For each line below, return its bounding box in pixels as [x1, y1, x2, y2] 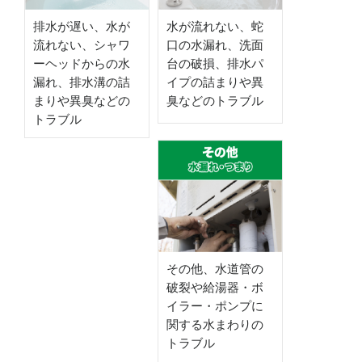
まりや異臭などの [33, 95, 130, 108]
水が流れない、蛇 [166, 20, 263, 34]
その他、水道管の [166, 262, 263, 276]
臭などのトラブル [166, 95, 263, 108]
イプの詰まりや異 [166, 76, 263, 90]
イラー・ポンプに [166, 299, 263, 313]
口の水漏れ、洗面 [166, 39, 263, 53]
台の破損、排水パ [166, 57, 263, 71]
